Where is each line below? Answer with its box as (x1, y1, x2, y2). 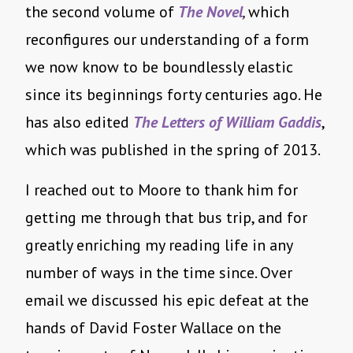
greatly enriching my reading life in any (25, 235, 292, 256)
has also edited (25, 112, 133, 133)
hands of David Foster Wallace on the (25, 318, 281, 339)
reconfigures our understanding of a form (25, 29, 309, 50)
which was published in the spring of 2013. (25, 139, 321, 161)
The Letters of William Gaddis (133, 112, 321, 133)
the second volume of (25, 2, 178, 23)
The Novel (178, 2, 243, 23)
